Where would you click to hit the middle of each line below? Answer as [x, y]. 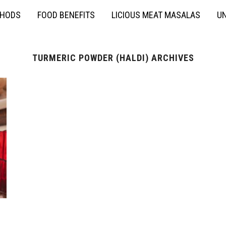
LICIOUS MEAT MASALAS [156, 15]
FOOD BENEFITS [66, 15]
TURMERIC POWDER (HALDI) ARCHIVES [113, 58]
